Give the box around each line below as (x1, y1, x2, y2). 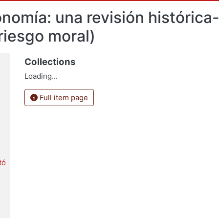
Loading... (24, 71, 58, 81)
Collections (24, 56, 76, 67)
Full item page (37, 92, 88, 102)
